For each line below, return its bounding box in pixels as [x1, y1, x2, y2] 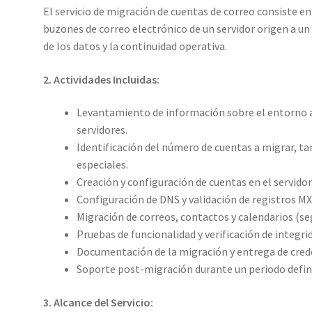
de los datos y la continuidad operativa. [43, 39, 228, 54]
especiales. [77, 157, 129, 172]
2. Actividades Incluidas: [43, 72, 160, 86]
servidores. [77, 123, 128, 137]
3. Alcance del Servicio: [43, 295, 154, 310]
